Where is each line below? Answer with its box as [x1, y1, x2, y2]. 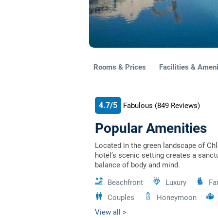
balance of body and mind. [95, 161, 180, 169]
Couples [108, 193, 134, 202]
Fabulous [123, 101, 153, 110]
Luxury [165, 178, 186, 187]
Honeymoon [157, 193, 197, 202]
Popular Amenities [95, 120, 207, 136]
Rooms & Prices [93, 63, 146, 72]
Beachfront [108, 178, 143, 187]
